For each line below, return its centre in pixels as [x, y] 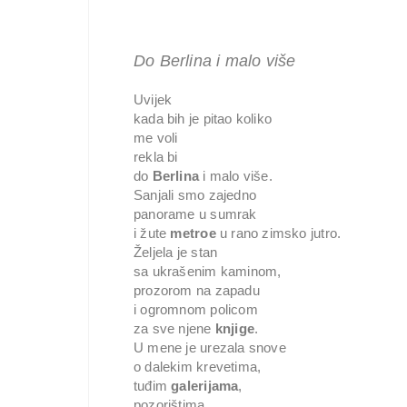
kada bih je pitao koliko [203, 119]
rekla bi [156, 157]
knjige [234, 328]
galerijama [205, 386]
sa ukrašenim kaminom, [208, 271]
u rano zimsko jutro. [280, 233]
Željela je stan [176, 252]
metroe [195, 233]
